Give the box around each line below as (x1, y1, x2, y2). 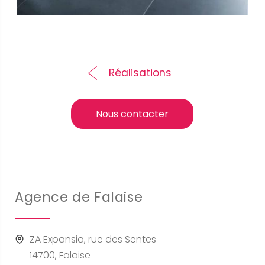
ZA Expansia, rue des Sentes (30, 232, 156, 247)
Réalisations (108, 66, 172, 80)
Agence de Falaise (15, 188, 143, 207)
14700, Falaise (30, 248, 91, 263)
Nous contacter (96, 107, 169, 121)
